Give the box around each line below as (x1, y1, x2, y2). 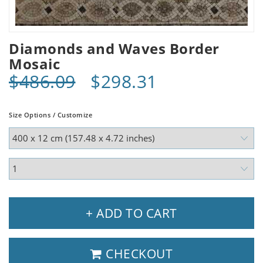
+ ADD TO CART (86, 204, 177, 221)
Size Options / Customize (9, 110, 92, 119)
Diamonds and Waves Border (9, 38, 220, 58)
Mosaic (9, 53, 60, 73)
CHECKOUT (102, 245, 173, 262)
